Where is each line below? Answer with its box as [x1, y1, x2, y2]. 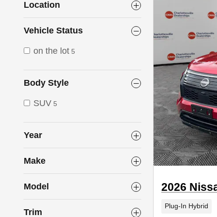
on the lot [33, 46, 69, 56]
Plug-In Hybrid [164, 202, 208, 210]
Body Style [24, 78, 69, 88]
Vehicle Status [24, 26, 83, 36]
